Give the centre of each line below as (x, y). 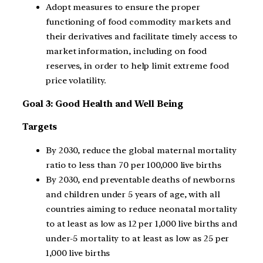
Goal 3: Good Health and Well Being (103, 104)
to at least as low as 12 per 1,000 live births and (141, 224)
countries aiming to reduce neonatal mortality (141, 209)
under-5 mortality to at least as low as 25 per (138, 239)
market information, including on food (127, 51)
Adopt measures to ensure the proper (123, 7)
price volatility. (76, 80)
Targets (40, 127)
